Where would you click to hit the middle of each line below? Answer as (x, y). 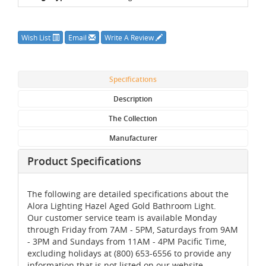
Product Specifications (84, 161)
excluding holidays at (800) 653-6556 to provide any (129, 253)
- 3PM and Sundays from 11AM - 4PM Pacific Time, (127, 241)
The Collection (133, 118)
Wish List (37, 37)
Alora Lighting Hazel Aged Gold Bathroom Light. (122, 205)
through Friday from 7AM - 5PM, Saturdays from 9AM (133, 229)
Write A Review (130, 37)
